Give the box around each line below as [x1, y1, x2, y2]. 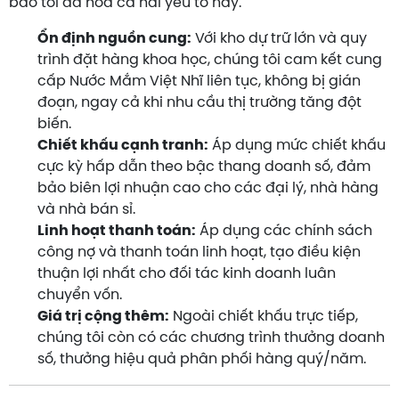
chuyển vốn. [37, 287, 122, 303]
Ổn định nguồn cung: [37, 30, 191, 46]
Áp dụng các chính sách [196, 223, 372, 239]
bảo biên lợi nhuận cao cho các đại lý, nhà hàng [37, 180, 379, 196]
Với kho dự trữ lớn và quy [191, 30, 367, 46]
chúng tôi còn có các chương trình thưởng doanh [37, 330, 385, 346]
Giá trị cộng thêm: [37, 308, 169, 324]
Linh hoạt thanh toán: [37, 223, 196, 239]
